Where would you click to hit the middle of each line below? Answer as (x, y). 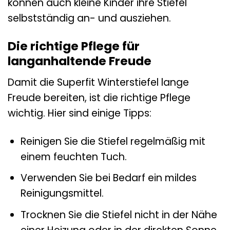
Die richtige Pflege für (74, 46)
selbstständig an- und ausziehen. (89, 18)
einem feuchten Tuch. (73, 157)
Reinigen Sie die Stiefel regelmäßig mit (113, 141)
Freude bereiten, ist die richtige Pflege (99, 98)
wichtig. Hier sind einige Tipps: (80, 113)
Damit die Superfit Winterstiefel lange (98, 82)
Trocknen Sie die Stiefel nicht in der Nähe (119, 215)
